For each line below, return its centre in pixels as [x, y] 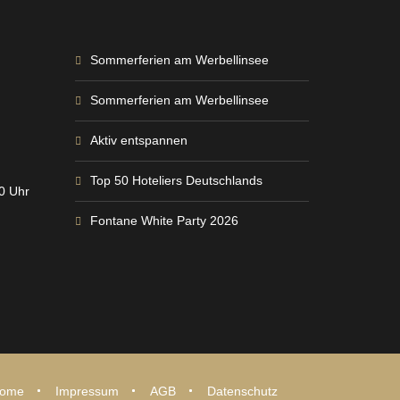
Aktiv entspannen [138, 140]
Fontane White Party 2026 [164, 221]
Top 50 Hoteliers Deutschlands [176, 180]
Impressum [87, 391]
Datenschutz [242, 391]
